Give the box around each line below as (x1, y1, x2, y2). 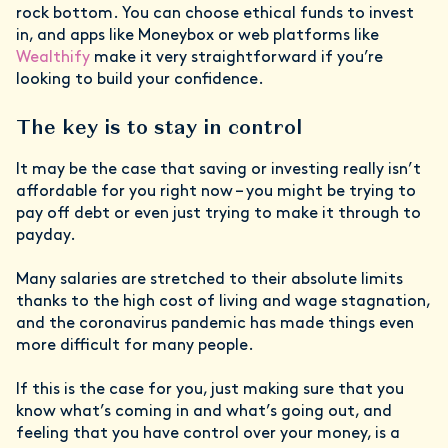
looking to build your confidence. (16, 72, 264, 89)
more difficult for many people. (16, 338, 258, 355)
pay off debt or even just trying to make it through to (16, 206, 421, 223)
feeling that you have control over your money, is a (16, 426, 400, 443)
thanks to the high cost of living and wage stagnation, (16, 294, 430, 311)
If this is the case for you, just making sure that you (16, 382, 404, 399)
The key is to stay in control (16, 114, 302, 141)
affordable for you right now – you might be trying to (16, 184, 416, 201)
